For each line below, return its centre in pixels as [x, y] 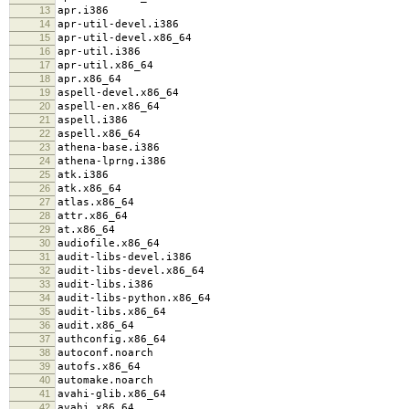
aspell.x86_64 [99, 133]
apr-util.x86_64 [105, 65]
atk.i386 [83, 174]
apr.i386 [83, 10]
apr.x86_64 [89, 79]
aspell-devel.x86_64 [118, 92]
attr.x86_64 [93, 215]
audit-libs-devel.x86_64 [131, 270]
